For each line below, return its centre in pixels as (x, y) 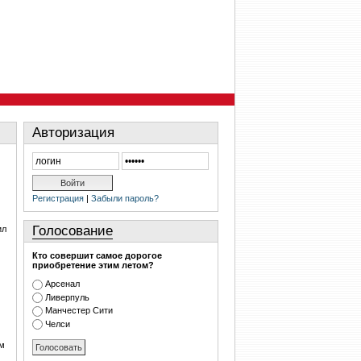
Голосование (73, 231)
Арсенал (62, 284)
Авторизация (73, 133)
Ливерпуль (67, 297)
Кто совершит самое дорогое (97, 255)
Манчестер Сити (79, 311)
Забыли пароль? (125, 198)
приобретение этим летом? (93, 265)
